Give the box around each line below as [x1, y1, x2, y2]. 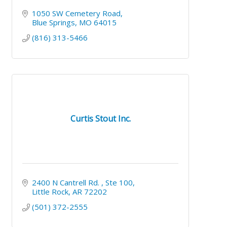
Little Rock [31, 186, 68, 197]
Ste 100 [105, 177, 133, 187]
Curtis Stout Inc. [70, 113, 131, 125]
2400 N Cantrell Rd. [31, 177, 101, 187]
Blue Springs [31, 17, 75, 27]
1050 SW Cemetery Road [31, 8, 121, 18]
